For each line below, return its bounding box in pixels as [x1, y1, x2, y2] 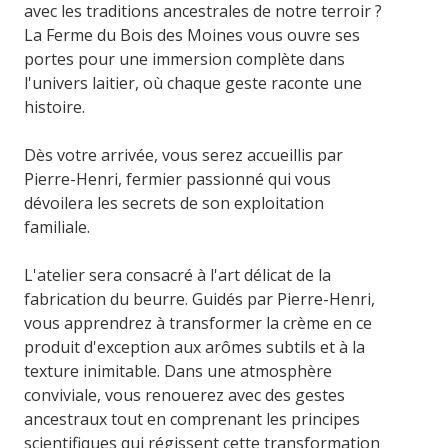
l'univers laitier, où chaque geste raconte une [24, 71, 363, 94]
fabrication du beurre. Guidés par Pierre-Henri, [24, 287, 376, 310]
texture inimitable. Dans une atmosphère [24, 359, 333, 382]
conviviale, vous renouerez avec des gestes [24, 383, 346, 406]
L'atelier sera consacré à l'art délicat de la [24, 263, 332, 286]
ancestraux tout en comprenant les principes [24, 407, 361, 430]
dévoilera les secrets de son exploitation [24, 191, 325, 214]
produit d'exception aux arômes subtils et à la [24, 335, 366, 358]
